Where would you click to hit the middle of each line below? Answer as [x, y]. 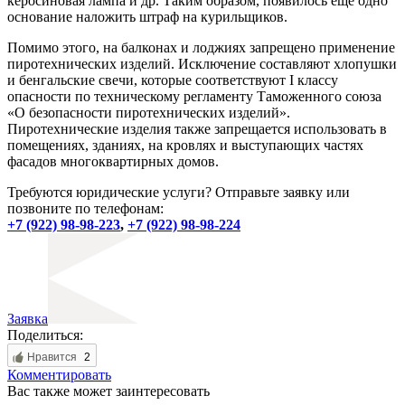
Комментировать [59, 375]
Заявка [28, 319]
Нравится [52, 358]
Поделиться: [45, 335]
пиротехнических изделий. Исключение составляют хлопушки [202, 64]
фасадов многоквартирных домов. [113, 162]
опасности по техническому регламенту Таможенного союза [194, 97]
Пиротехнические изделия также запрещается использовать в [197, 129]
